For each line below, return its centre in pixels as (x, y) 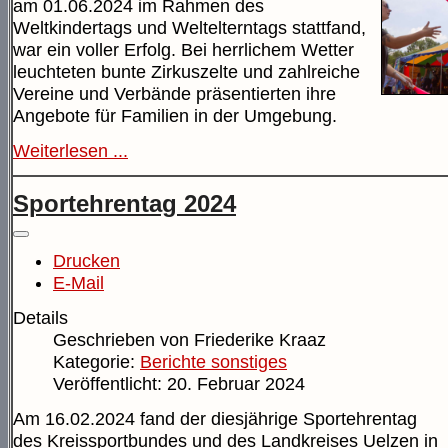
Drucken (86, 261)
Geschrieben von (123, 340)
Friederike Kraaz (260, 340)
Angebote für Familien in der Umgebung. (175, 116)
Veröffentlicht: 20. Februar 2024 (179, 384)
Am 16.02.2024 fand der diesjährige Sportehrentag (215, 419)
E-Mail (78, 283)
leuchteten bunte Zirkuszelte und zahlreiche (186, 72)
